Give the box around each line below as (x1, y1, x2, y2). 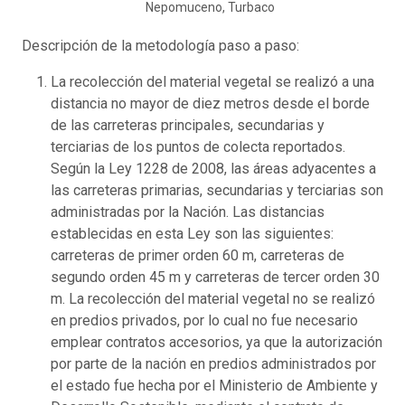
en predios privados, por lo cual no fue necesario (51, 311, 358, 329)
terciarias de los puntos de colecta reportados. (51, 137, 345, 155)
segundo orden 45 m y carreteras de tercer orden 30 (51, 268, 380, 286)
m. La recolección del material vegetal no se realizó (51, 289, 375, 307)
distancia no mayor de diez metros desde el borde (51, 94, 370, 112)
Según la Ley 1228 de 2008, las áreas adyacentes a (51, 159, 376, 177)
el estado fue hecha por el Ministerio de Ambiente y (51, 376, 378, 394)
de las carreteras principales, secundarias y (51, 116, 325, 134)
